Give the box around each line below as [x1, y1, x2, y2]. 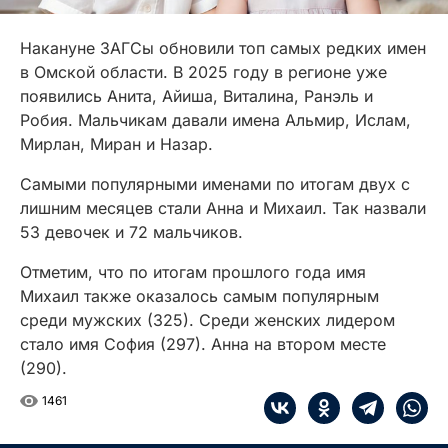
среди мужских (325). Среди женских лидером [20, 310, 395, 331]
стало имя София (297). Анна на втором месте [20, 334, 386, 355]
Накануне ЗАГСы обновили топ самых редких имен [20, 38, 426, 59]
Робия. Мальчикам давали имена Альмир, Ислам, [20, 110, 411, 131]
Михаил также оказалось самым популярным [20, 286, 379, 307]
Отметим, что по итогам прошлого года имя [20, 262, 366, 283]
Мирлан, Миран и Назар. [20, 134, 213, 155]
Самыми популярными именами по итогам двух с [20, 174, 410, 195]
